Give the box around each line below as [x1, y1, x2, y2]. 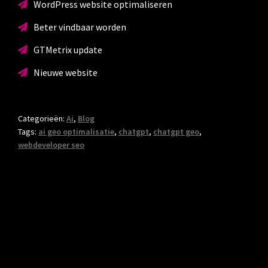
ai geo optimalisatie [38, 126, 114, 138]
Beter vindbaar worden [33, 20, 126, 33]
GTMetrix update [33, 43, 102, 56]
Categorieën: [18, 113, 66, 124]
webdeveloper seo [18, 139, 84, 151]
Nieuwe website [33, 66, 98, 78]
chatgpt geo [153, 126, 199, 138]
